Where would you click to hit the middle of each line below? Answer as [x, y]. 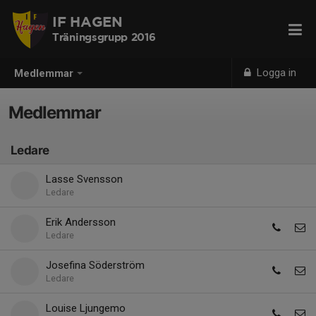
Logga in [275, 73]
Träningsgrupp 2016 [104, 38]
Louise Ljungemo [86, 308]
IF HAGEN [87, 23]
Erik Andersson [81, 222]
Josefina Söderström [95, 265]
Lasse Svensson [84, 179]
